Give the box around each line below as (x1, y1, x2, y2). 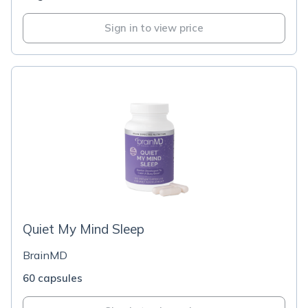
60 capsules (23, 272, 82, 285)
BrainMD (23, 248, 67, 262)
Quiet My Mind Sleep (23, 221, 144, 237)
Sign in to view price (104, 21, 203, 34)
